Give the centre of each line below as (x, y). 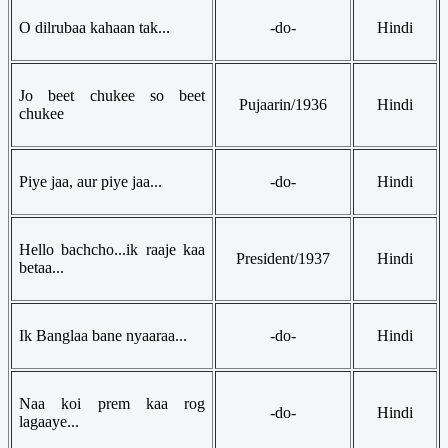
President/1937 (283, 258)
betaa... (41, 267)
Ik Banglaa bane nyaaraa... (103, 335)
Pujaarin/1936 (283, 104)
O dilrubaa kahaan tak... (94, 27)
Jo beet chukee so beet (112, 95)
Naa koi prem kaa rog (112, 403)
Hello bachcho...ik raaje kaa (112, 249)
